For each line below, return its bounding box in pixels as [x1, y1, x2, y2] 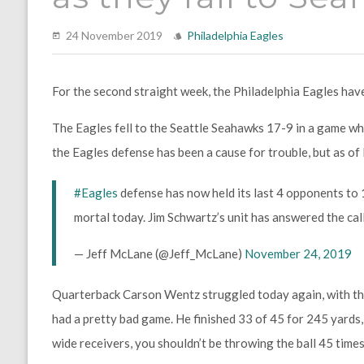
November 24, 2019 [245, 246, 353, 261]
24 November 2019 [65, 28, 165, 42]
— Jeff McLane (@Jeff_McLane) [74, 246, 245, 261]
